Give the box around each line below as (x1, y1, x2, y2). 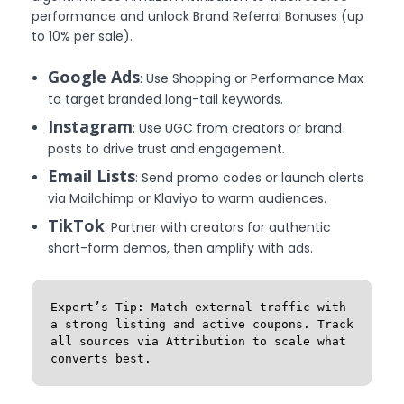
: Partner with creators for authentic (105, 217, 332, 236)
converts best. (50, 351, 151, 365)
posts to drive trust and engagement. (48, 139, 286, 158)
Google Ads (48, 65, 141, 87)
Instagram (48, 115, 133, 137)
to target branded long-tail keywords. (48, 89, 284, 108)
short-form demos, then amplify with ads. (48, 238, 314, 257)
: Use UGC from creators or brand (133, 118, 343, 137)
